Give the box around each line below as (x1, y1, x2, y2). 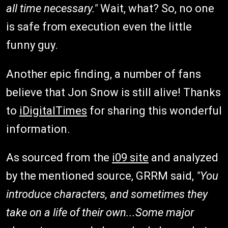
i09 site (112, 151, 149, 164)
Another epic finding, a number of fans (6, 68, 201, 80)
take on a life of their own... (6, 206, 135, 219)
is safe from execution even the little (6, 20, 192, 33)
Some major (135, 206, 194, 219)
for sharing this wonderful (87, 104, 222, 117)
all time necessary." (6, 2, 98, 15)
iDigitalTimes (19, 104, 87, 117)
